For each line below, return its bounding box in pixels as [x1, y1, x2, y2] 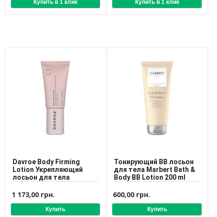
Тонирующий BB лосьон [114, 158, 194, 166]
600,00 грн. [113, 190, 151, 200]
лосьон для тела [13, 173, 70, 182]
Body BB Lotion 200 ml [114, 173, 186, 182]
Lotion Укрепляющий [13, 166, 83, 174]
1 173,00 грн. [12, 190, 55, 200]
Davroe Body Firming [13, 158, 80, 166]
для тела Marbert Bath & [114, 166, 196, 174]
